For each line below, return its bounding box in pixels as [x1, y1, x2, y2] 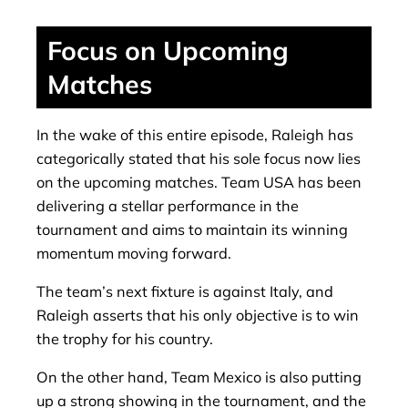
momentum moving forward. [36, 243, 231, 262]
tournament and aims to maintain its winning [36, 219, 348, 239]
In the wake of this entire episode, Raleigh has [36, 125, 353, 144]
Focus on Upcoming [47, 33, 289, 66]
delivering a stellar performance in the [36, 196, 299, 215]
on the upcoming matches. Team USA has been [36, 172, 362, 191]
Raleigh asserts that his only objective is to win [36, 306, 359, 325]
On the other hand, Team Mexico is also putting [36, 368, 362, 387]
